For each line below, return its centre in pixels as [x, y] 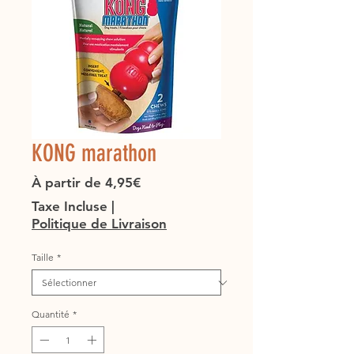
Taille [43, 258]
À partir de [68, 183]
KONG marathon [94, 154]
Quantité [51, 314]
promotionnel [183, 200]
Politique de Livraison [99, 224]
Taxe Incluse [70, 207]
